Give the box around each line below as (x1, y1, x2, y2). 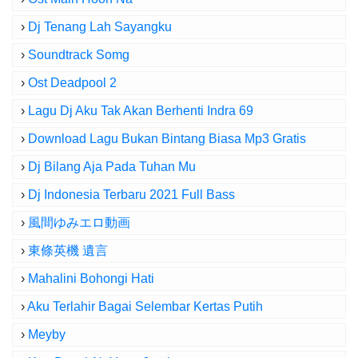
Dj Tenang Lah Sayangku (28, 20, 172, 34)
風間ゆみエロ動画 (28, 216, 130, 229)
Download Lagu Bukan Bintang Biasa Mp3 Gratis (28, 132, 306, 145)
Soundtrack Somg (28, 48, 129, 62)
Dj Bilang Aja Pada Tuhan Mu (28, 160, 196, 173)
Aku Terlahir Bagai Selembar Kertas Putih (27, 300, 263, 313)
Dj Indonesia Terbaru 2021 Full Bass (28, 188, 235, 201)
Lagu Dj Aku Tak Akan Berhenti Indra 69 (28, 104, 253, 117)
